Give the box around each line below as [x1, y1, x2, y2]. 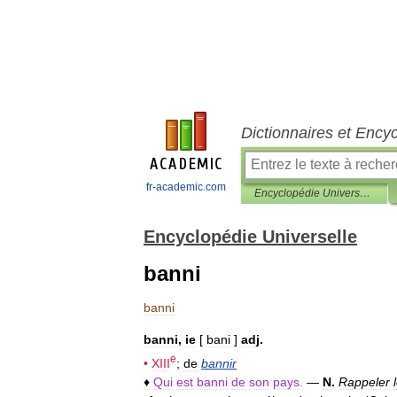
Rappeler [339, 374, 390, 389]
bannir [201, 355, 237, 370]
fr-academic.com [145, 181, 226, 193]
